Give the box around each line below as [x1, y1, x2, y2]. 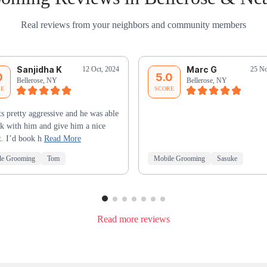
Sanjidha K [16, 64, 62, 75]
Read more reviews [97, 213, 170, 224]
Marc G [187, 64, 217, 75]
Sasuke [217, 154, 237, 163]
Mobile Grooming [154, 154, 205, 163]
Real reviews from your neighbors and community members [21, 20, 246, 30]
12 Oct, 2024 [82, 65, 119, 74]
